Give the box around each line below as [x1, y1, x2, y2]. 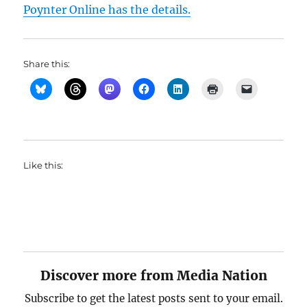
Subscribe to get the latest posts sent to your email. [24, 292, 283, 305]
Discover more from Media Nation [40, 267, 267, 284]
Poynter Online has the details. [23, 3, 191, 16]
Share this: [23, 58, 71, 69]
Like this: [23, 160, 64, 171]
